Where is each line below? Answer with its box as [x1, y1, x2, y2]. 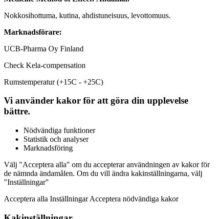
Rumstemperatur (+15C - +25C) [4, 77, 103, 86]
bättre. [4, 106, 30, 117]
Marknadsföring [23, 144, 73, 152]
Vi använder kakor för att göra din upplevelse [4, 95, 188, 106]
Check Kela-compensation [4, 61, 86, 69]
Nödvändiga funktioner [23, 126, 95, 134]
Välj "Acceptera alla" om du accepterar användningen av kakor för [4, 160, 210, 169]
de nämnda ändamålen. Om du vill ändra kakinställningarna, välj [4, 169, 202, 177]
